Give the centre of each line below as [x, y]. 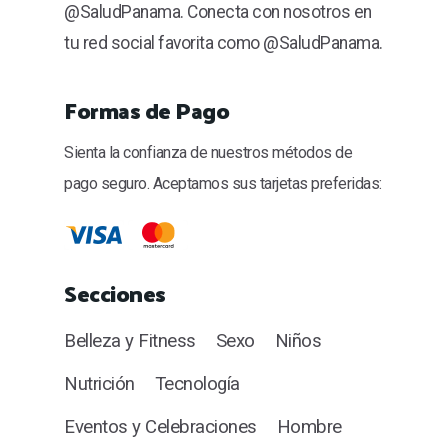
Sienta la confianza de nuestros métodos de [208, 152]
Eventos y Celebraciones [160, 427]
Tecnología [197, 384]
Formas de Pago [146, 109]
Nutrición [99, 384]
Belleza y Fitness [130, 341]
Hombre [309, 427]
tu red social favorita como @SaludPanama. [223, 42]
